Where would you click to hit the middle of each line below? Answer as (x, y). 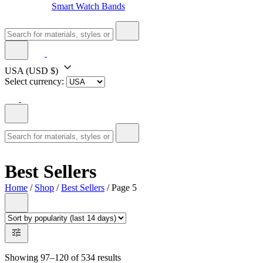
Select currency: (34, 81)
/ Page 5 (121, 188)
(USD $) (42, 70)
